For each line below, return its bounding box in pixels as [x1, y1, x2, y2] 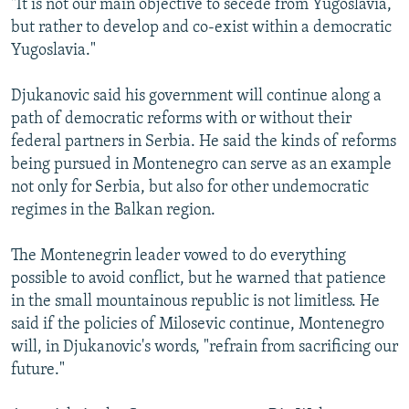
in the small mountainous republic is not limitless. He [11, 292, 380, 310]
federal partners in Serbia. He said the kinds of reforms [11, 132, 396, 151]
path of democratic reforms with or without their [11, 110, 351, 128]
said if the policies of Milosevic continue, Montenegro [11, 315, 384, 333]
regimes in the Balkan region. [11, 201, 215, 219]
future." [11, 361, 65, 379]
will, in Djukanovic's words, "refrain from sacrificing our [11, 338, 398, 356]
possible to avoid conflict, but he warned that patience [11, 269, 386, 288]
